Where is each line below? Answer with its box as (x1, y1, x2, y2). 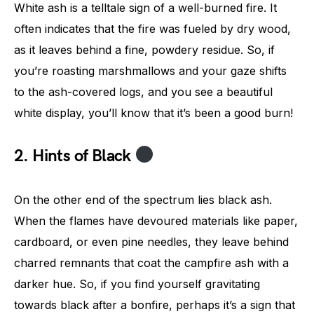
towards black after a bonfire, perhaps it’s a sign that (14, 297, 295, 312)
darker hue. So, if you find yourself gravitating (14, 276, 260, 291)
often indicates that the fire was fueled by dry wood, (14, 21, 291, 36)
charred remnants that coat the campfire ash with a (14, 255, 289, 270)
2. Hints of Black (14, 145, 135, 166)
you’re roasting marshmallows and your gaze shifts (14, 63, 287, 78)
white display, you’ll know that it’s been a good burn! (14, 105, 293, 120)
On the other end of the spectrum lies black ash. (14, 192, 272, 207)
